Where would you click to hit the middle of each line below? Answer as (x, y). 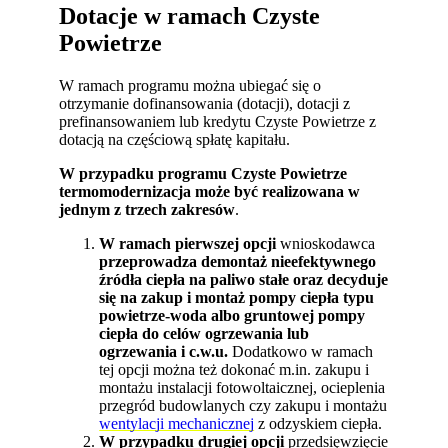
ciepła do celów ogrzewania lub (204, 333)
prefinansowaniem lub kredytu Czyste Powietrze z (218, 121)
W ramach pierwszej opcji (188, 243)
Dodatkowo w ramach (303, 351)
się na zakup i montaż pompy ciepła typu (237, 297)
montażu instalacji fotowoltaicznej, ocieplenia (242, 387)
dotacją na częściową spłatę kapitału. (175, 139)
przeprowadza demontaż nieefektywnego (238, 261)
